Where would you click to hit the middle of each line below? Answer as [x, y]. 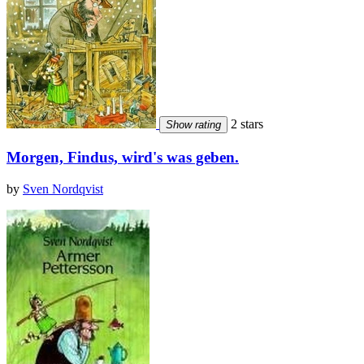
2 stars [245, 124]
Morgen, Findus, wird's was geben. [123, 157]
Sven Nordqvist [63, 188]
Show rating [193, 125]
